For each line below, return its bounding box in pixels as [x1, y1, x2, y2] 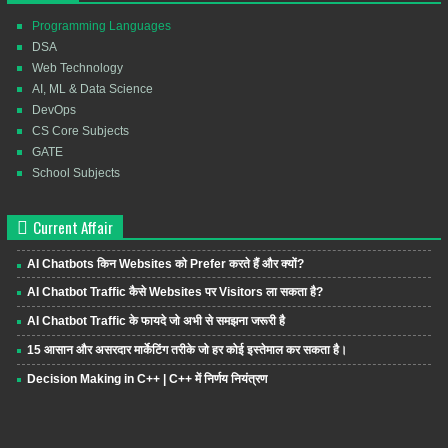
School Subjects [31, 166, 120, 181]
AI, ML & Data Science [31, 82, 153, 97]
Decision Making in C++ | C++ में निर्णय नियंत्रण [26, 372, 267, 387]
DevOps [31, 103, 76, 118]
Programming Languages [31, 19, 171, 34]
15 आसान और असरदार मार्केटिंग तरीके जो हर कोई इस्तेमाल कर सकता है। [26, 343, 347, 358]
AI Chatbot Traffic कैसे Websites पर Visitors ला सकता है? [26, 285, 323, 300]
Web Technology [31, 61, 123, 76]
